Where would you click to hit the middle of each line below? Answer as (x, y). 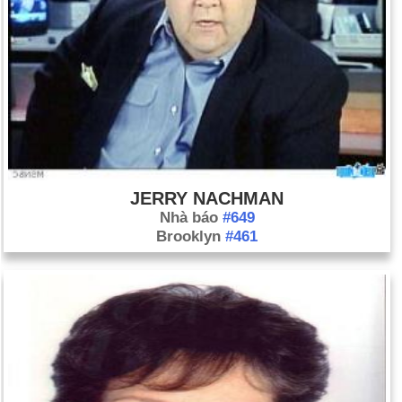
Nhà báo (191, 218)
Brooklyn (191, 236)
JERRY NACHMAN (207, 198)
